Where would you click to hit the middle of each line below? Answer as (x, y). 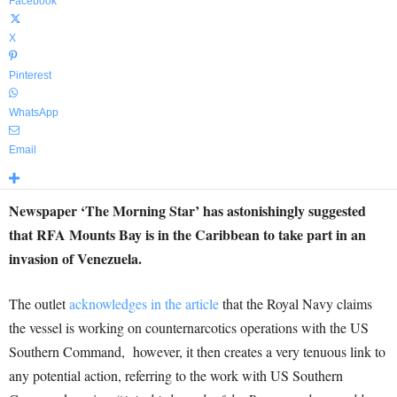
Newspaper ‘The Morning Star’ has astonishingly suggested (187, 210)
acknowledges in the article (144, 304)
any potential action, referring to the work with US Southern (176, 375)
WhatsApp (34, 113)
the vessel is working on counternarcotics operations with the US (189, 327)
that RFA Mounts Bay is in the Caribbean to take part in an (187, 234)
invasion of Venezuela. (75, 258)
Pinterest (30, 75)
